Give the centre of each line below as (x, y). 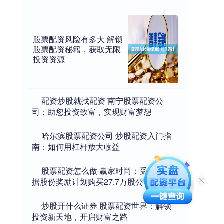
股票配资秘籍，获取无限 (77, 49)
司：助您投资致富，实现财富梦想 (92, 111)
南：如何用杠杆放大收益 (76, 146)
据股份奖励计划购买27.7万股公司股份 (100, 181)
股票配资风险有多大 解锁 (78, 39)
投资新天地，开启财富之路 (80, 216)
